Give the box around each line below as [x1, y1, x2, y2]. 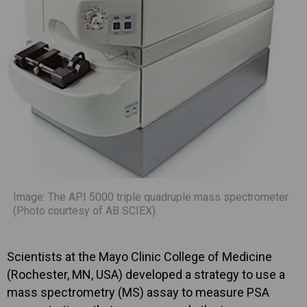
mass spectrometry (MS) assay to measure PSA [7, 285, 269, 300]
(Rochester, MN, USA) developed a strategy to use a [7, 267, 285, 282]
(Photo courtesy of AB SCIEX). [13, 204, 158, 218]
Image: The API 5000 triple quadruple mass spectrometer [13, 191, 288, 204]
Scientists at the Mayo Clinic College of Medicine [7, 249, 272, 265]
